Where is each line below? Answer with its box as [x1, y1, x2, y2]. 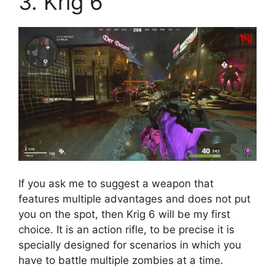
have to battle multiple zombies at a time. [18, 254, 223, 267]
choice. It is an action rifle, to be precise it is [18, 223, 234, 236]
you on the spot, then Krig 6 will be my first [18, 208, 230, 221]
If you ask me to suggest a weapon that [18, 177, 214, 190]
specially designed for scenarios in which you [18, 239, 241, 252]
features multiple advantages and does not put [18, 193, 250, 206]
